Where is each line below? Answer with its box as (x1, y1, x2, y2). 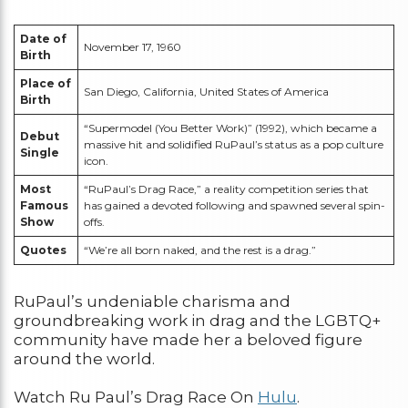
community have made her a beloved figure (14, 331, 362, 349)
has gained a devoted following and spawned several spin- (84, 199, 385, 212)
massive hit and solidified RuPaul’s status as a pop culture (84, 138, 383, 151)
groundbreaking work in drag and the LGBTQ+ (14, 311, 381, 330)
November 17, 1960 (84, 40, 181, 54)
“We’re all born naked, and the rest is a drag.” (84, 243, 316, 257)
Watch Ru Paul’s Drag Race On (14, 388, 258, 406)
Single (20, 146, 59, 159)
